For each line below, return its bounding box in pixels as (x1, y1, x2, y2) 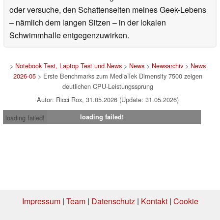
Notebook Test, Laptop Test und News (15, 61, 122, 71)
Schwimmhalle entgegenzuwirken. (9, 29, 129, 41)
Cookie (173, 195, 198, 207)
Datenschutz (91, 195, 135, 207)
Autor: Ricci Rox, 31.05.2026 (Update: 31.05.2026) (36, 95, 179, 105)
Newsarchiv (151, 61, 183, 71)
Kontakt (140, 195, 167, 207)
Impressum (22, 195, 60, 207)
